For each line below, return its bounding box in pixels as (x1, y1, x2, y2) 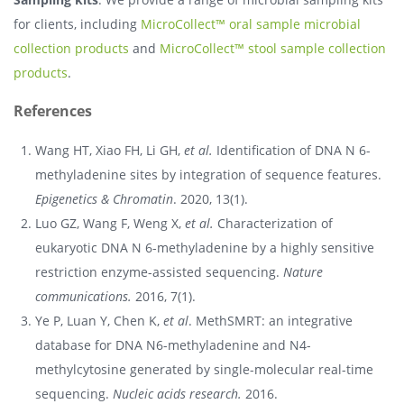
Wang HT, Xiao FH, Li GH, (35, 141, 184, 159)
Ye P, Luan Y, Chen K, (35, 311, 163, 329)
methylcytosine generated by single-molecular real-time (35, 360, 373, 378)
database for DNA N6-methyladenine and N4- (35, 335, 311, 353)
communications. (35, 287, 132, 305)
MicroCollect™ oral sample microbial (141, 14, 361, 32)
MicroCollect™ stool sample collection (160, 39, 386, 57)
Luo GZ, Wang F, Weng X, (35, 214, 185, 232)
